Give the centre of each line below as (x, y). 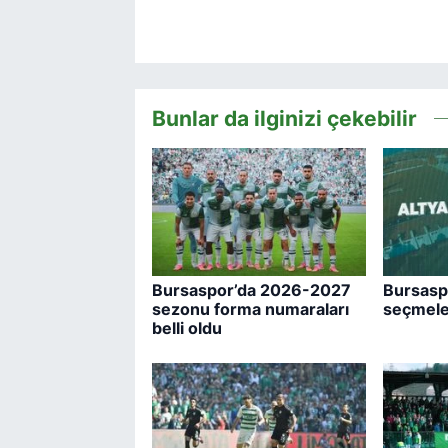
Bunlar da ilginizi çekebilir (284, 117)
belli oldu (186, 327)
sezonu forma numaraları (250, 308)
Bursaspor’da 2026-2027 (251, 289)
